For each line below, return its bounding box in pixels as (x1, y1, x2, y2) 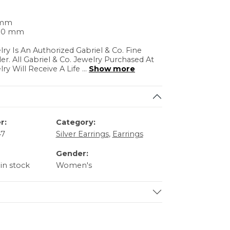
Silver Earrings (55, 129, 109, 139)
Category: (55, 118, 95, 127)
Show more (89, 64, 135, 74)
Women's (55, 161, 92, 170)
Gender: (55, 149, 88, 159)
